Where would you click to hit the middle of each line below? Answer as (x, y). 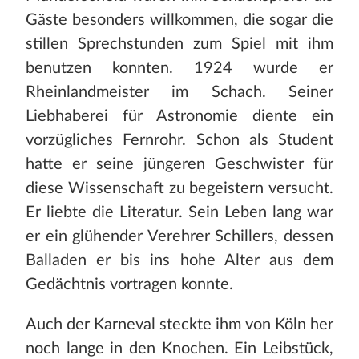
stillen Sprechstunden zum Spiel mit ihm (179, 44)
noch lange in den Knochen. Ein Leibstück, (179, 349)
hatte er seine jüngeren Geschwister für (179, 165)
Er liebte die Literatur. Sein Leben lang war (179, 213)
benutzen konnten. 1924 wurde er (179, 69)
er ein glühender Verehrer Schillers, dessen (179, 237)
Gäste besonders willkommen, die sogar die (179, 20)
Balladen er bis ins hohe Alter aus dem (179, 261)
